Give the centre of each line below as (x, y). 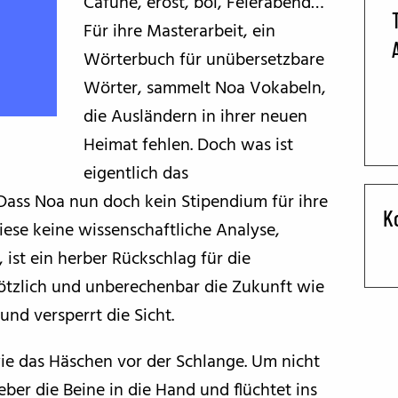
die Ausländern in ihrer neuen (195, 117)
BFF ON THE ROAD (124, 41)
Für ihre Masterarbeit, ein (179, 32)
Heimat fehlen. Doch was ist (188, 146)
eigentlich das (135, 174)
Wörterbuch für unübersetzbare (203, 60)
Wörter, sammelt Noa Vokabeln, (204, 89)
